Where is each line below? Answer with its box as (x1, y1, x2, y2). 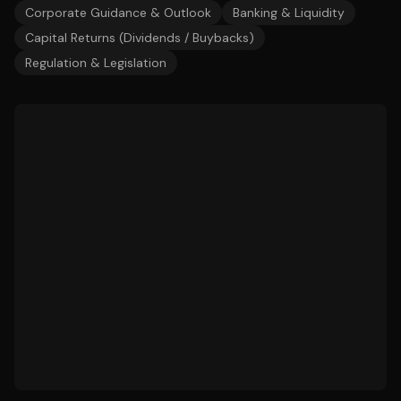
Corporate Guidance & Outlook (25, 4, 211, 21)
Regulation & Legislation (25, 55, 166, 71)
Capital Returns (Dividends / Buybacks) (25, 30, 254, 46)
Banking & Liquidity (233, 4, 345, 21)
